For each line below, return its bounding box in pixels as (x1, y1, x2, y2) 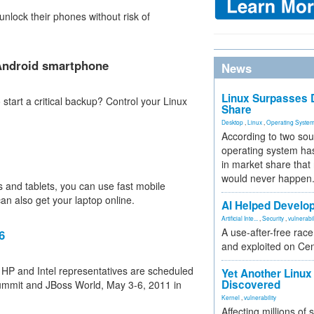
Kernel (221, 293, 240, 301)
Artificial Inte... (221, 214, 258, 222)
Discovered (221, 277, 280, 292)
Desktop (221, 118, 243, 126)
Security (262, 214, 284, 222)
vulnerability (244, 293, 276, 301)
